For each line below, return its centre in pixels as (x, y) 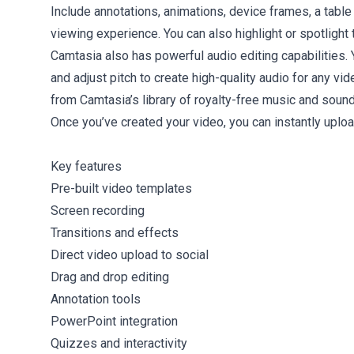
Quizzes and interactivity (119, 343)
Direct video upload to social (130, 254)
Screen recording (98, 210)
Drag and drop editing (110, 277)
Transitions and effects (115, 232)
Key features (86, 166)
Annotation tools (96, 299)
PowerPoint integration (114, 321)
